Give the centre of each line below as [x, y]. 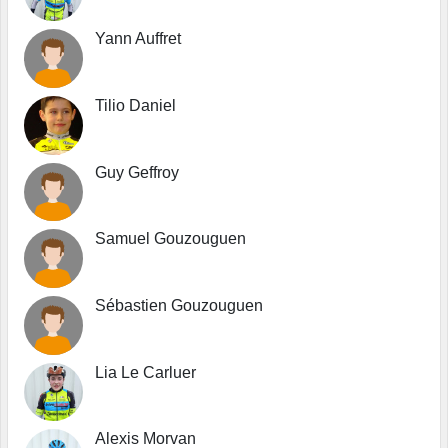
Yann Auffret [137, 39]
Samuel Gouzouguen [170, 239]
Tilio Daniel [135, 105]
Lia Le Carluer [145, 372]
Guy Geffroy [136, 172]
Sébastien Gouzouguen [178, 305]
